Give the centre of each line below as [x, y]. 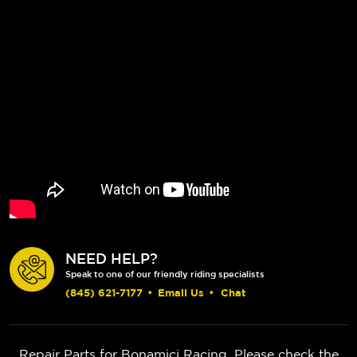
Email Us [181, 292]
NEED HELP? [112, 258]
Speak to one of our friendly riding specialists [165, 273]
